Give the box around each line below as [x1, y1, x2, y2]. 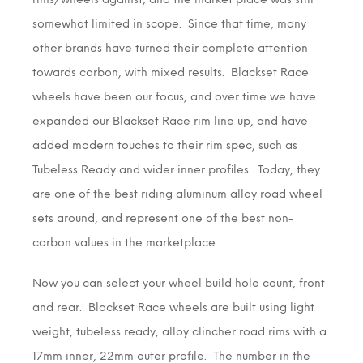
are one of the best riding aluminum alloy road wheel [32, 186, 322, 201]
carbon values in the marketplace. [32, 235, 218, 250]
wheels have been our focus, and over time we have [32, 89, 316, 104]
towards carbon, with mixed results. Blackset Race [32, 65, 309, 79]
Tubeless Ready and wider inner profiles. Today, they [32, 162, 320, 177]
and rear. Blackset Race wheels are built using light [32, 300, 314, 314]
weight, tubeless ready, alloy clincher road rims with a [32, 324, 327, 339]
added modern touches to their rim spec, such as [32, 138, 297, 152]
